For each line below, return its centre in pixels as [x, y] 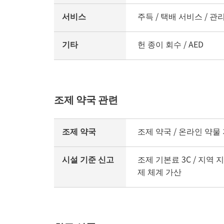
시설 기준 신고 [88, 159]
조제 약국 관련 [86, 99]
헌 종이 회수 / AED [170, 44]
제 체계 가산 [159, 172]
